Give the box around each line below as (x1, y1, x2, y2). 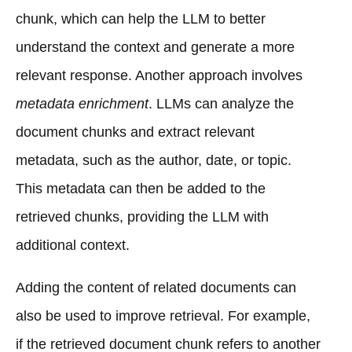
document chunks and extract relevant (16, 123, 255, 140)
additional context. (16, 236, 130, 253)
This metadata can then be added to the (16, 180, 266, 196)
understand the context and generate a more (16, 38, 295, 55)
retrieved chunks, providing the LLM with (16, 208, 269, 225)
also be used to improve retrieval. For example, (16, 307, 310, 324)
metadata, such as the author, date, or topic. (16, 152, 291, 168)
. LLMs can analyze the (148, 95, 294, 112)
